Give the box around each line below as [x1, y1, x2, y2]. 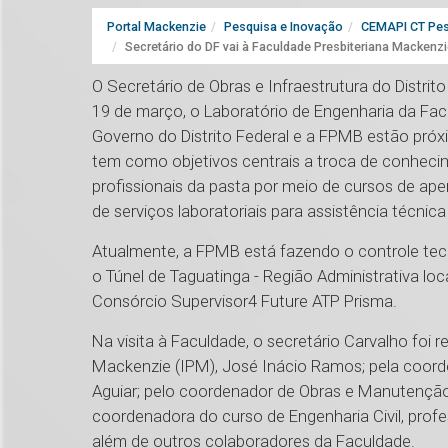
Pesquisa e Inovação [224, 19, 343, 35]
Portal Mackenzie [107, 19, 206, 35]
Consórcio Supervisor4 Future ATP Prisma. [92, 291, 397, 312]
